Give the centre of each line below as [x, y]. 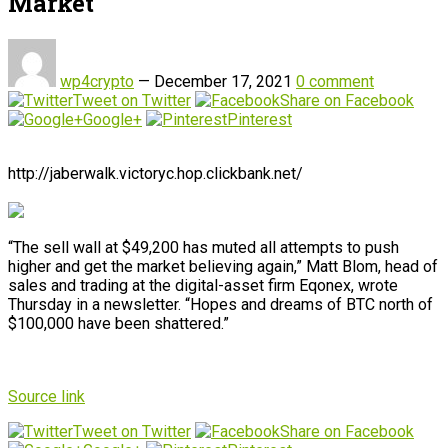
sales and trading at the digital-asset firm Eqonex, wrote [203, 285]
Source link [46, 396]
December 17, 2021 [223, 81]
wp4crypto [97, 81]
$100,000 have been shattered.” [118, 323]
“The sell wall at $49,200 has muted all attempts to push [203, 247]
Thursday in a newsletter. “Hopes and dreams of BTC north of [220, 304]
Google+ [112, 119]
